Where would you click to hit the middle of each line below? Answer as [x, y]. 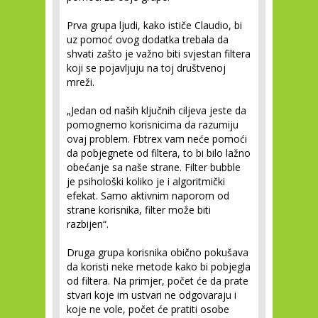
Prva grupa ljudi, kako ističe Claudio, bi [154, 26]
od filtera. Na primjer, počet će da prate [158, 281]
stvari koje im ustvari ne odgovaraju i [152, 295]
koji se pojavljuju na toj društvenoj [146, 68]
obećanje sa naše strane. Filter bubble [154, 168]
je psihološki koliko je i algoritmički [146, 182]
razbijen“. [88, 224]
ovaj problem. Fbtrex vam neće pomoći [157, 139]
